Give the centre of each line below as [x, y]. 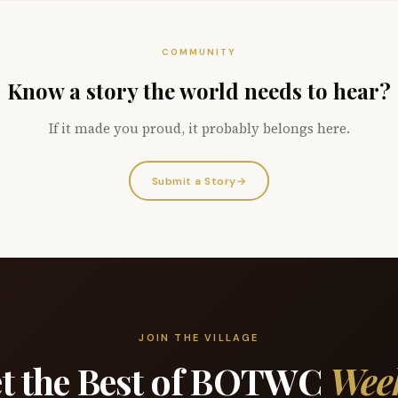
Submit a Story [194, 181]
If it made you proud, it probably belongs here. [199, 128]
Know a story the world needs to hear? [199, 91]
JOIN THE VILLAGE [199, 338]
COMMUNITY [199, 52]
